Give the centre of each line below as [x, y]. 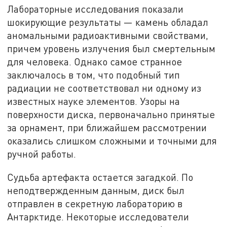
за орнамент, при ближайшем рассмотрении [107, 128]
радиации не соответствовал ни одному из [104, 88]
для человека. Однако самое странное [95, 62]
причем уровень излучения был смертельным [111, 49]
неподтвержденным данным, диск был [96, 190]
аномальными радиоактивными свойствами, [108, 35]
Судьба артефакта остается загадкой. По [100, 177]
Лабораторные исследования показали [96, 9]
